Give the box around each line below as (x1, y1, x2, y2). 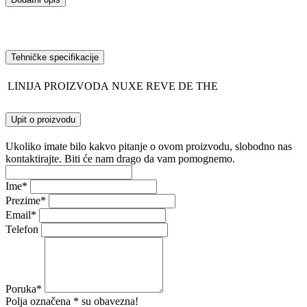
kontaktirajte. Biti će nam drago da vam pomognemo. (5, 153, 235, 165)
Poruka (5, 283, 36, 295)
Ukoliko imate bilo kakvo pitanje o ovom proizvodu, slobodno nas (5, 140, 292, 153)
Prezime (5, 195, 40, 207)
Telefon (5, 223, 38, 236)
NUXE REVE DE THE (112, 80, 218, 93)
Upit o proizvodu (11, 114, 75, 125)
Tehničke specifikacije (11, 52, 99, 63)
